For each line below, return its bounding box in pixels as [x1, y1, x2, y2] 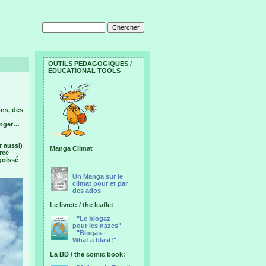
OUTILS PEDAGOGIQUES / [48, 60, 132, 67]
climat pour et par [72, 180, 128, 187]
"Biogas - [77, 229, 106, 236]
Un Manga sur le [72, 173, 123, 180]
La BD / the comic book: [50, 251, 125, 258]
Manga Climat [50, 145, 93, 152]
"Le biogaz [77, 215, 110, 222]
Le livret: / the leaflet [50, 201, 113, 208]
